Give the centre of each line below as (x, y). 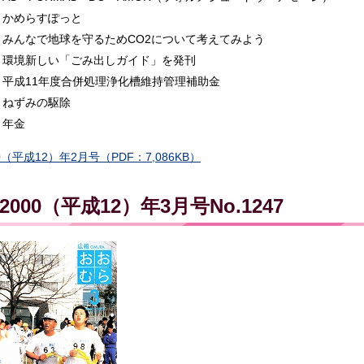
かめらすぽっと (42, 17)
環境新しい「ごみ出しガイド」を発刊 (99, 60)
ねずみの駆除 (36, 102)
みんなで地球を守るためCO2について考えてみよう (133, 39)
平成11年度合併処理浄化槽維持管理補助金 (111, 81)
